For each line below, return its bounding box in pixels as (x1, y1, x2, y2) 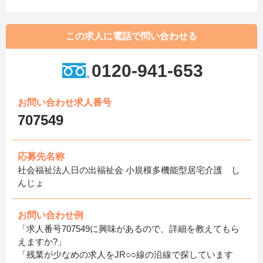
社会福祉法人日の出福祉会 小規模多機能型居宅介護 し (18, 165, 240, 176)
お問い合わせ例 (18, 210, 83, 221)
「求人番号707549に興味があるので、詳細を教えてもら (18, 224, 240, 234)
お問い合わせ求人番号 (18, 97, 112, 108)
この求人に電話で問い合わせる (66, 31, 197, 42)
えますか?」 (18, 237, 66, 247)
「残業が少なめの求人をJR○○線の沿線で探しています (18, 249, 233, 260)
